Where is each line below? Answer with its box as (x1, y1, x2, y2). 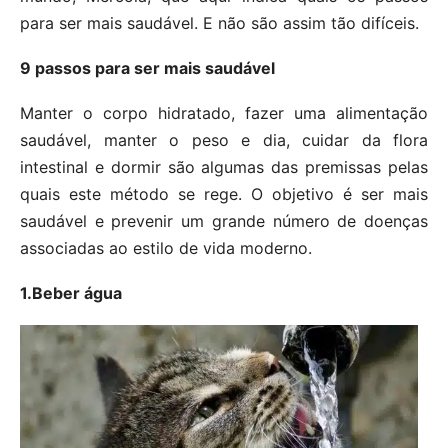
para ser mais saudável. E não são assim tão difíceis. (20, 12, 419, 33)
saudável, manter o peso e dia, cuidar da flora (20, 129, 428, 150)
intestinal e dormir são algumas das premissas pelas (20, 156, 428, 177)
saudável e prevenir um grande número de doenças (20, 210, 428, 231)
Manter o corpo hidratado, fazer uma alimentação (20, 102, 428, 123)
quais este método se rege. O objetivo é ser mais (20, 183, 428, 204)
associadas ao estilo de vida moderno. (20, 237, 312, 258)
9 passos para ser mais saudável (20, 57, 275, 78)
